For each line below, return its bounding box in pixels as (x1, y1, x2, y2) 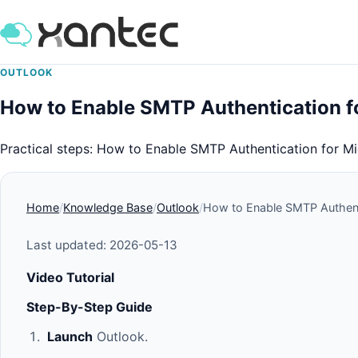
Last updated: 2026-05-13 (26, 237, 177, 253)
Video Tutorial (26, 268, 114, 285)
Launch (46, 328, 93, 344)
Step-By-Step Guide (26, 298, 153, 315)
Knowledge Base (63, 200, 153, 214)
